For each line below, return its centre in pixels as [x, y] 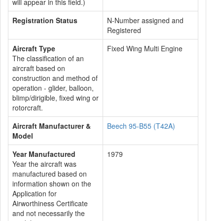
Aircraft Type [34, 48]
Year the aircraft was [44, 164]
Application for [35, 193]
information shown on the [52, 184]
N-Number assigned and [145, 20]
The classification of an [48, 58]
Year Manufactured [44, 154]
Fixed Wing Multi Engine [145, 48]
